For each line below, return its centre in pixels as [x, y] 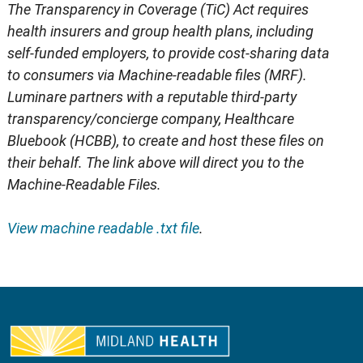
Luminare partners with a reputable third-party [152, 96]
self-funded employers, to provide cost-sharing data [168, 53]
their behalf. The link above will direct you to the [155, 162]
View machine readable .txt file [103, 228]
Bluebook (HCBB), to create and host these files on [165, 140]
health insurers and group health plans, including [160, 31]
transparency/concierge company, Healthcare [150, 118]
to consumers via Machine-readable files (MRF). [157, 75]
